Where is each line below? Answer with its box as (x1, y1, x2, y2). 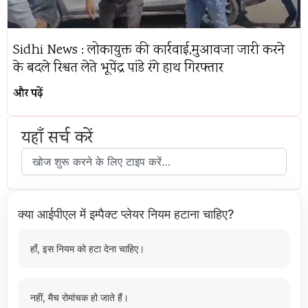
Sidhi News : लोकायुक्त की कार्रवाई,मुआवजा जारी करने (13, 41, 285, 60)
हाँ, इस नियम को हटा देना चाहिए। (30, 243, 144, 254)
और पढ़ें (13, 85, 43, 103)
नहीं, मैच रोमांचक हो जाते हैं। (30, 291, 129, 303)
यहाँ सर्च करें (21, 126, 93, 152)
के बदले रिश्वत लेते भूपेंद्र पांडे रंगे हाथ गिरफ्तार (13, 58, 223, 78)
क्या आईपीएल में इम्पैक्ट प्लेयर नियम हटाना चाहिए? (18, 207, 234, 221)
